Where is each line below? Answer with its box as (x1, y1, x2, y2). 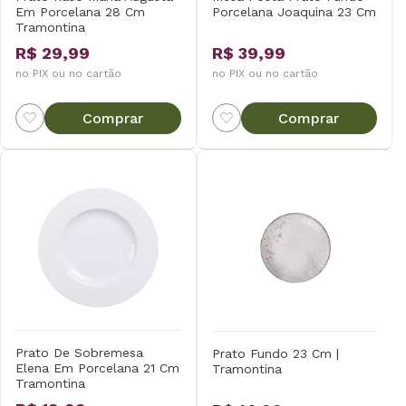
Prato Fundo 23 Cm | (211, 346, 339, 361)
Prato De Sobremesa (15, 345, 143, 360)
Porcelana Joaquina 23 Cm (211, 4, 376, 19)
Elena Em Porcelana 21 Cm (15, 361, 179, 375)
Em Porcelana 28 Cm (15, 4, 145, 19)
